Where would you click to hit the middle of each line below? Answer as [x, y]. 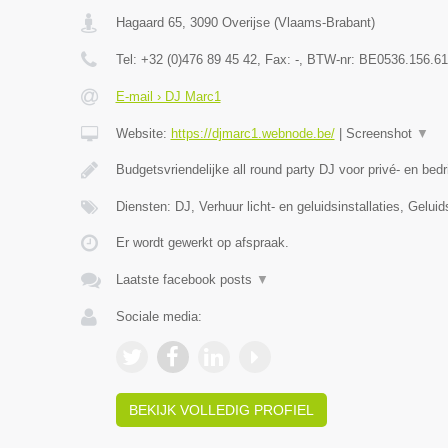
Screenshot [380, 133]
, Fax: [275, 59]
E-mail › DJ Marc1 [168, 96]
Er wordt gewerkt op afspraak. [202, 242]
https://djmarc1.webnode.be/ [252, 133]
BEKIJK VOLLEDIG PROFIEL [221, 410]
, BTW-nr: [328, 59]
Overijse [245, 22]
